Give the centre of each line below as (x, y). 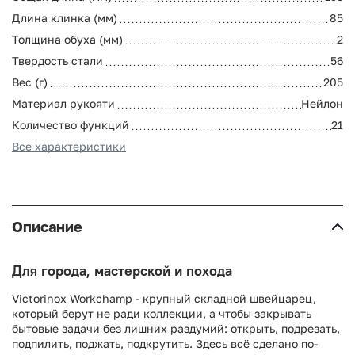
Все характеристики (69, 146)
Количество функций (71, 124)
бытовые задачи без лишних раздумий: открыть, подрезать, (176, 328)
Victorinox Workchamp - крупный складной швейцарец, (164, 298)
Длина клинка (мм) (65, 17)
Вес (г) (30, 82)
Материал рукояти (63, 103)
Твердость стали (57, 60)
